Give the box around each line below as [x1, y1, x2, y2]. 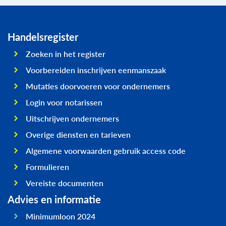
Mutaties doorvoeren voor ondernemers [25, 80, 170, 92]
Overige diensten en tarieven [25, 129, 131, 141]
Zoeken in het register [25, 48, 105, 60]
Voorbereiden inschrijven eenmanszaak [25, 64, 166, 76]
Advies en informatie [8, 192, 101, 207]
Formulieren [25, 161, 69, 173]
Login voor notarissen [25, 96, 102, 108]
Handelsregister [8, 30, 78, 44]
